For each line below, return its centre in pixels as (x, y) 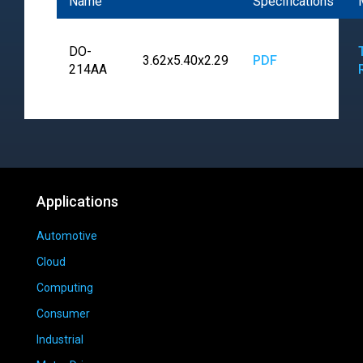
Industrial (60, 340)
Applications (77, 202)
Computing (65, 288)
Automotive (67, 236)
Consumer (63, 314)
